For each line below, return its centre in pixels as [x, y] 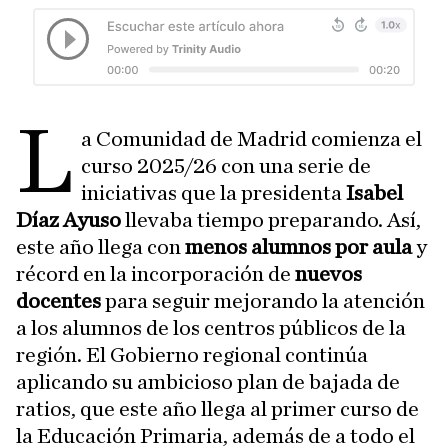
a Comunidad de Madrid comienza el [252, 139]
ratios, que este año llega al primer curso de [217, 409]
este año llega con [100, 247]
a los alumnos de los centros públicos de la [211, 328]
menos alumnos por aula [300, 247]
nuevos [328, 274]
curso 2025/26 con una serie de [226, 166]
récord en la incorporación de [155, 274]
